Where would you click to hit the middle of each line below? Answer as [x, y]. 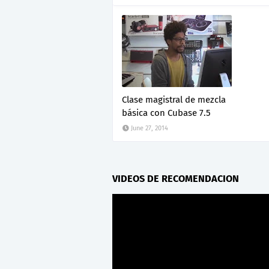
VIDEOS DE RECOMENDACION [176, 178]
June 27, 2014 [150, 128]
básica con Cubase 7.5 [166, 113]
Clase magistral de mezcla [174, 100]
